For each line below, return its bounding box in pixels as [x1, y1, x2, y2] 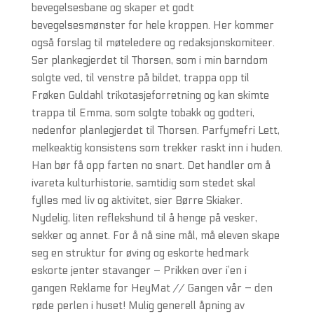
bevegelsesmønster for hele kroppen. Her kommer [31, 19, 274, 32]
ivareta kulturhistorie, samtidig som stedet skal [31, 177, 256, 189]
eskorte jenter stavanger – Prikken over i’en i [31, 264, 247, 277]
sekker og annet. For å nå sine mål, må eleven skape [31, 229, 280, 242]
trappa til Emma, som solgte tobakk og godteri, [31, 107, 254, 119]
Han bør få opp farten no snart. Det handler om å [31, 159, 271, 172]
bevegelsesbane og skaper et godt [31, 1, 194, 14]
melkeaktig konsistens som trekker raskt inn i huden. [31, 142, 282, 154]
